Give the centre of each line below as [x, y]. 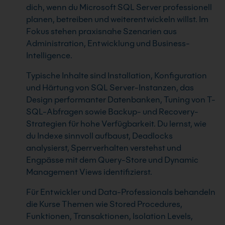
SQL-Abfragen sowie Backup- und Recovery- [112, 112]
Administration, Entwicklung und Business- [108, 43]
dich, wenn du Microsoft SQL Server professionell [119, 7]
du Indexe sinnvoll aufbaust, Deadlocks [99, 136]
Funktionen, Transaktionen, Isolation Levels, [109, 216]
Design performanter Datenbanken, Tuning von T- [121, 100]
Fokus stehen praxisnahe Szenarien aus [101, 31]
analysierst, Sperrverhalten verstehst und [104, 148]
